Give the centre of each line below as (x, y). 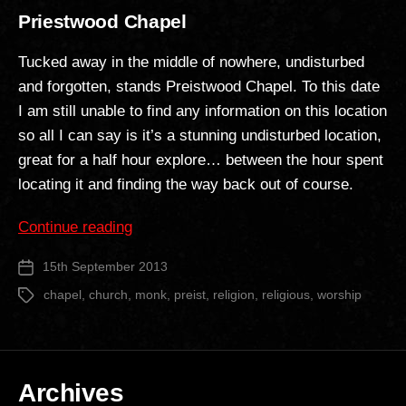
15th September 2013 (105, 267)
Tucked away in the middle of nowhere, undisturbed (191, 63)
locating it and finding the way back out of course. (186, 185)
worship (339, 295)
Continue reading (75, 227)
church (108, 295)
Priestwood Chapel (102, 22)
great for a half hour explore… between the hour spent (201, 160)
